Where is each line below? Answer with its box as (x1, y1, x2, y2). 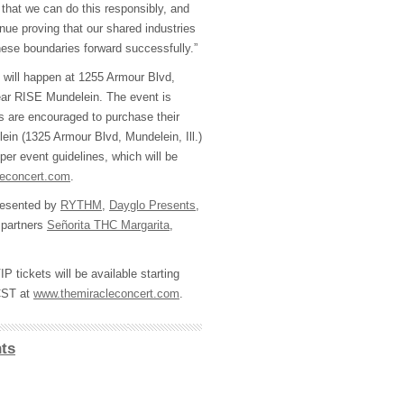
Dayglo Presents (109, 198, 196, 213)
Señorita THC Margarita (47, 218, 170, 233)
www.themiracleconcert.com (33, 287, 179, 301)
